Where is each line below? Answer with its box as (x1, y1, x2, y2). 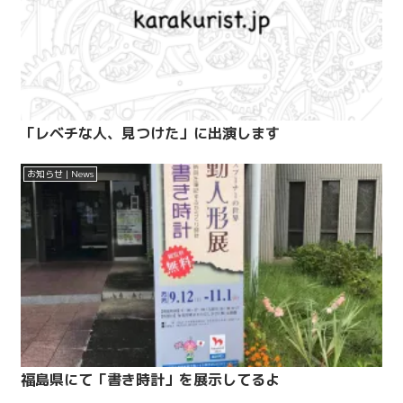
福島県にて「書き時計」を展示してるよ (21, 369, 280, 390)
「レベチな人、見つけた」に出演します (21, 123, 280, 144)
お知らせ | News (27, 167, 94, 181)
